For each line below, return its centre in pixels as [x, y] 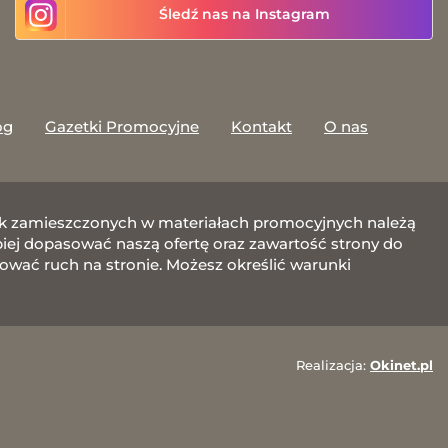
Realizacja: [333, 364]
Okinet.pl [401, 364]
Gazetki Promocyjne [122, 126]
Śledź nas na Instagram [244, 13]
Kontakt [261, 126]
